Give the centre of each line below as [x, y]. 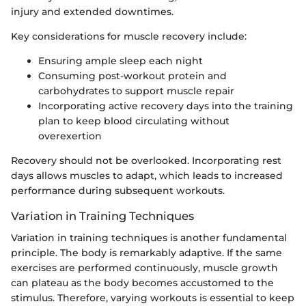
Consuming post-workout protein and [133, 75]
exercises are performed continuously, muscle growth [144, 267]
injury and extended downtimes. [92, 11]
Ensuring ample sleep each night [121, 60]
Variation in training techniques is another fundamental [149, 237]
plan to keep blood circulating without [134, 121]
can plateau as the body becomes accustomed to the [142, 282]
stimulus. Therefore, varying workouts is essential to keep [153, 297]
